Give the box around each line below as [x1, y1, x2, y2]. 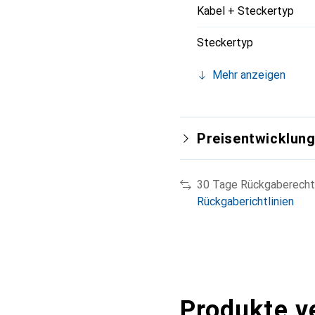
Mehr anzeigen [212, 68, 285, 82]
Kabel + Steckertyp [197, 4, 294, 18]
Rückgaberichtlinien [197, 195, 294, 208]
